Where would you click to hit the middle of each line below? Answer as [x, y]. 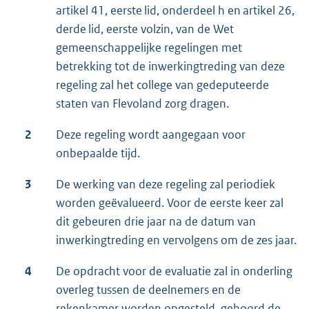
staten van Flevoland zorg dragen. [142, 103]
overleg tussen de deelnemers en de [148, 289]
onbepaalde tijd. [98, 153]
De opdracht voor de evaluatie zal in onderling [174, 271]
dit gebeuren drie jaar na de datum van [156, 221]
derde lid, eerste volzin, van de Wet [145, 29]
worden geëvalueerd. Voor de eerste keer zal [170, 202]
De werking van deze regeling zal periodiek [166, 184]
